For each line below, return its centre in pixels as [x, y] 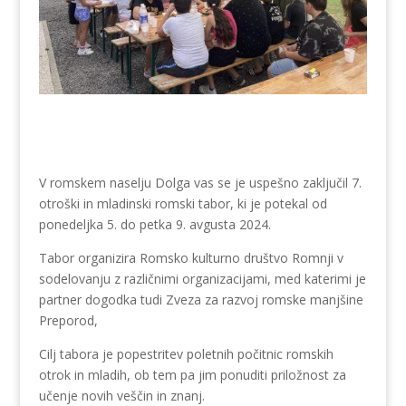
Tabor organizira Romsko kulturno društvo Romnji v [191, 258]
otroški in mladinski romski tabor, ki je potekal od [183, 204]
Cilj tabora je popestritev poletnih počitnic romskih [186, 354]
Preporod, [68, 321]
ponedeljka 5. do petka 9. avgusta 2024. [155, 225]
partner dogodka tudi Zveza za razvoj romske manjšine [201, 300]
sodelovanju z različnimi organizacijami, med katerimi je [202, 279]
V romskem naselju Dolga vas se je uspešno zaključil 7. [200, 183]
